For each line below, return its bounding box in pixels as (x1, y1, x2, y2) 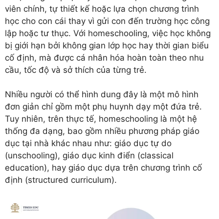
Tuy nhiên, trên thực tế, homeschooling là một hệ (5, 114, 197, 124)
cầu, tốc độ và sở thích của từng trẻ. (5, 65, 147, 75)
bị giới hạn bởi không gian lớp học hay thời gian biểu (5, 40, 209, 50)
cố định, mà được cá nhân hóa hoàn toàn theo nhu (5, 52, 204, 63)
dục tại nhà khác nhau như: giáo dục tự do (5, 138, 172, 149)
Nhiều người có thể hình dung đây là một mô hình (5, 89, 198, 100)
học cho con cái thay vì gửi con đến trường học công (5, 16, 210, 26)
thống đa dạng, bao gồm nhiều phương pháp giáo (5, 126, 199, 136)
